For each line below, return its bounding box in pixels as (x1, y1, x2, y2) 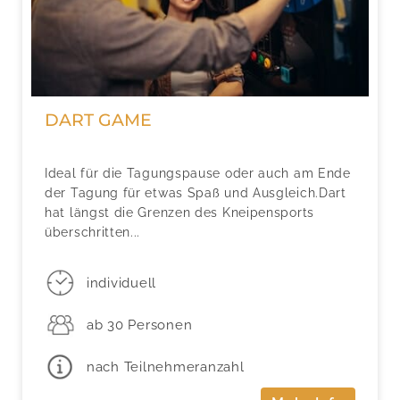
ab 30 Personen (86, 316, 193, 333)
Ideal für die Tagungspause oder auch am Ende (45, 165, 351, 180)
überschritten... (45, 224, 141, 239)
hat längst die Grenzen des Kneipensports (45, 204, 314, 220)
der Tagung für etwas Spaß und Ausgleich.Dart (45, 185, 346, 200)
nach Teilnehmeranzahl (86, 358, 245, 375)
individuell (86, 274, 157, 291)
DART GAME (45, 109, 152, 130)
